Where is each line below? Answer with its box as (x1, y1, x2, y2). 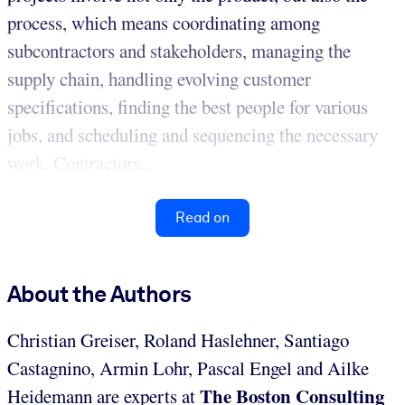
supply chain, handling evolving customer (7, 66, 311, 92)
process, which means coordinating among (7, 10, 320, 36)
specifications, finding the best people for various (7, 94, 368, 120)
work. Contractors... (7, 150, 154, 176)
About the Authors (7, 280, 192, 308)
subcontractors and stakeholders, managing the (7, 38, 351, 64)
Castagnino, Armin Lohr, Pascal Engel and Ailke (7, 355, 369, 381)
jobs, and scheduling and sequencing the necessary (7, 122, 378, 148)
